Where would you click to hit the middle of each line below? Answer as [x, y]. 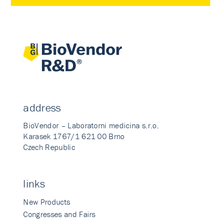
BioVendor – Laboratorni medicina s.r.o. [91, 125]
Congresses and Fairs [59, 214]
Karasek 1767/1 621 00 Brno [74, 136]
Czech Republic [49, 147]
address [42, 108]
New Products [47, 202]
